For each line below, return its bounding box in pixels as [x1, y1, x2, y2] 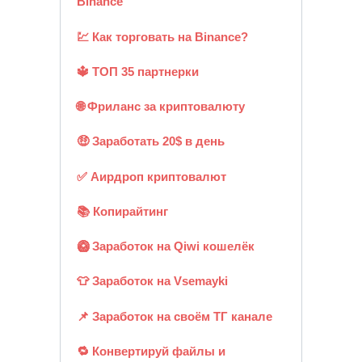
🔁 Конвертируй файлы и [76, 343, 225, 358]
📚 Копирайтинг [76, 204, 168, 218]
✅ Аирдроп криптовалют [76, 169, 226, 183]
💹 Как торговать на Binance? [76, 29, 248, 44]
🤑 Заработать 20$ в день [76, 134, 225, 149]
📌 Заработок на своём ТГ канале [76, 309, 272, 323]
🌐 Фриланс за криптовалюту [76, 99, 245, 114]
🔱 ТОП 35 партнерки [76, 64, 199, 78]
